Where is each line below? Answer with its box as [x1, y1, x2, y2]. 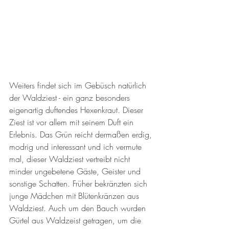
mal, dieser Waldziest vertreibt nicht [9, 153, 132, 165]
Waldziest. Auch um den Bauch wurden [9, 202, 148, 214]
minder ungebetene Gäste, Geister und [9, 165, 143, 177]
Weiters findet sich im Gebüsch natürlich [9, 79, 149, 91]
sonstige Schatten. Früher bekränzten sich [9, 177, 150, 189]
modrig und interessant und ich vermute [9, 141, 144, 152]
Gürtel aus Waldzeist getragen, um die [9, 214, 144, 226]
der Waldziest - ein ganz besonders [9, 91, 132, 103]
